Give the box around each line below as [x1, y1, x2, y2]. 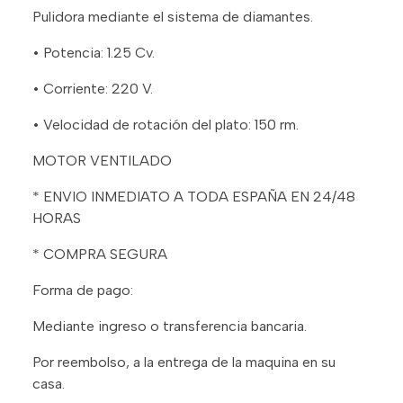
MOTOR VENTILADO [32, 151, 172, 169]
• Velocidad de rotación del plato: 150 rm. [32, 115, 299, 133]
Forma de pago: [32, 281, 133, 299]
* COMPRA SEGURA [32, 245, 167, 263]
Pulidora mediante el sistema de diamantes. [32, 7, 313, 25]
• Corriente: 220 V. [32, 79, 153, 97]
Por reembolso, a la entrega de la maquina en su [32, 353, 336, 371]
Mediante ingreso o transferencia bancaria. [32, 317, 307, 335]
